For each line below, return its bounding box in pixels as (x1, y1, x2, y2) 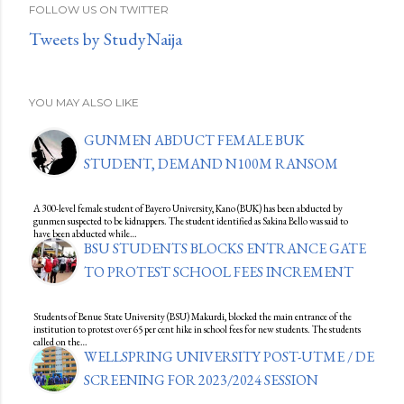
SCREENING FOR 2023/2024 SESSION (84, 371, 318, 390)
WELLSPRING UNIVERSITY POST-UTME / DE (84, 347, 374, 367)
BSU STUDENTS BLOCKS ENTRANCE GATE (84, 239, 366, 259)
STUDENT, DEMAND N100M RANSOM (84, 154, 338, 174)
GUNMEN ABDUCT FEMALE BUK (84, 131, 305, 151)
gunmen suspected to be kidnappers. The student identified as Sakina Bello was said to (33, 215, 348, 228)
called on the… (33, 335, 87, 349)
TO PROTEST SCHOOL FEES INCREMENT (84, 262, 353, 282)
